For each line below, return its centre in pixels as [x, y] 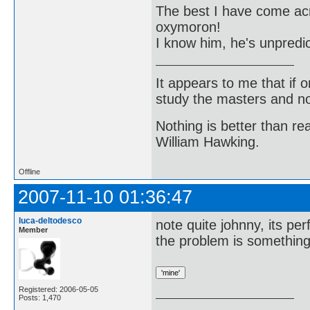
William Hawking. [208, 142]
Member [33, 229]
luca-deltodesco [50, 220]
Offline [29, 171]
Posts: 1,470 [40, 297]
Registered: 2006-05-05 [58, 289]
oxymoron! [188, 27]
